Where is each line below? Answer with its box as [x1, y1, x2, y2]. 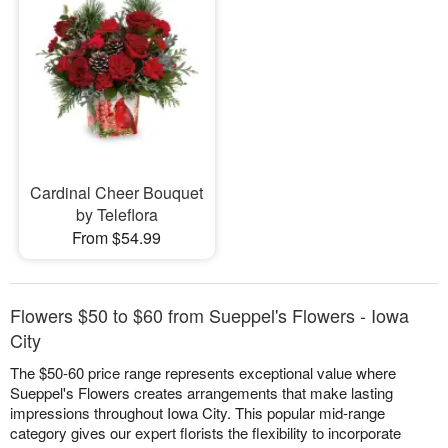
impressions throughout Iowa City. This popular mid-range [10, 402, 385, 424]
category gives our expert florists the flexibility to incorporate [10, 422, 401, 444]
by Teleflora [75, 203, 158, 227]
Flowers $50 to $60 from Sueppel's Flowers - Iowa [10, 302, 409, 329]
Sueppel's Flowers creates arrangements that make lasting [10, 382, 393, 404]
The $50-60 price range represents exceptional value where [10, 362, 396, 384]
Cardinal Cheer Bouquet [30, 181, 204, 205]
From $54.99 [72, 226, 162, 250]
